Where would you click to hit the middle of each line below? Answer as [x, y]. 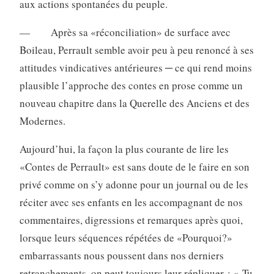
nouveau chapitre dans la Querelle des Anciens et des [134, 103]
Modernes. [42, 121]
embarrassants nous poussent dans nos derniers [121, 256]
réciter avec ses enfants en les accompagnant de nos [131, 202]
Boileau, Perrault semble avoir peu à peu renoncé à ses [136, 50]
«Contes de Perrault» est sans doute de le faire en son [134, 167]
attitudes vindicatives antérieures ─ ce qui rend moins [135, 68]
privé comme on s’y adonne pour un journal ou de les [134, 185]
